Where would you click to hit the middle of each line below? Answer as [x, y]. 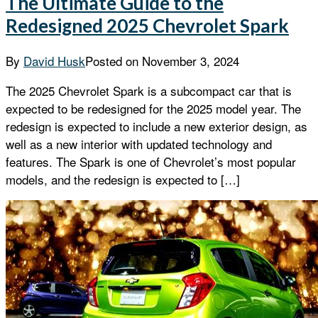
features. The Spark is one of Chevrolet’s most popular [151, 162]
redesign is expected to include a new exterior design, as [157, 126]
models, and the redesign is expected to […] [123, 180]
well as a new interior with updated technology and [139, 144]
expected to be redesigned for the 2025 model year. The [153, 109]
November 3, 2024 [191, 61]
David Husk [54, 61]
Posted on [114, 61]
